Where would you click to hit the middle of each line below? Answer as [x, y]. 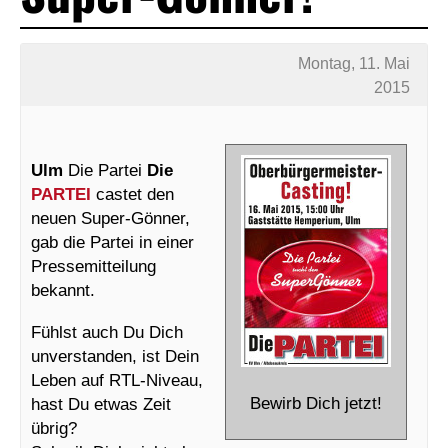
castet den [132, 193]
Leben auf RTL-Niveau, [117, 379]
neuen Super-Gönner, [110, 217]
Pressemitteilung [93, 265]
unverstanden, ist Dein [115, 355]
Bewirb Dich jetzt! [316, 402]
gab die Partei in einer [112, 241]
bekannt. [63, 289]
